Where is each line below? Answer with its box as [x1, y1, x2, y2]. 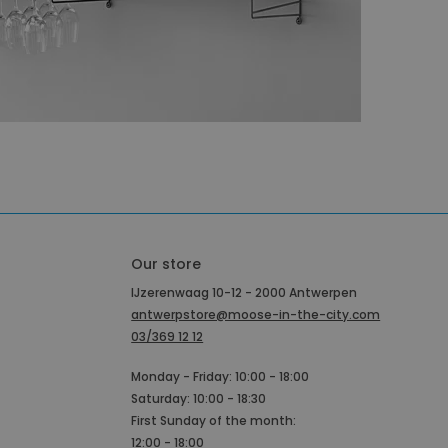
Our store [131, 253, 202, 274]
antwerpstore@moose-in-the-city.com [131, 305, 381, 323]
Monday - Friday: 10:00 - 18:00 [131, 367, 310, 385]
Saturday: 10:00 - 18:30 [131, 389, 267, 407]
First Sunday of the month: [131, 411, 297, 429]
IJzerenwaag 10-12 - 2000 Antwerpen [131, 283, 358, 301]
